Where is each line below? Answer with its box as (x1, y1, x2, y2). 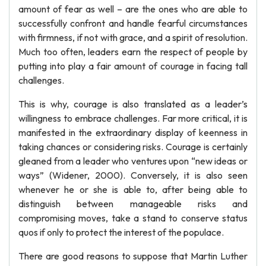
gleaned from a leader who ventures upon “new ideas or (18, 155, 248, 167)
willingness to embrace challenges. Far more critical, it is (18, 112, 248, 124)
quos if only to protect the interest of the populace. (18, 226, 224, 238)
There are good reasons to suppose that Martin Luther (18, 250, 248, 262)
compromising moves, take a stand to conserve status (18, 212, 248, 224)
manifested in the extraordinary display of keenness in (18, 126, 248, 138)
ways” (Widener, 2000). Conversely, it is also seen (18, 169, 248, 181)
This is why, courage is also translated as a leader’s (18, 98, 248, 110)
